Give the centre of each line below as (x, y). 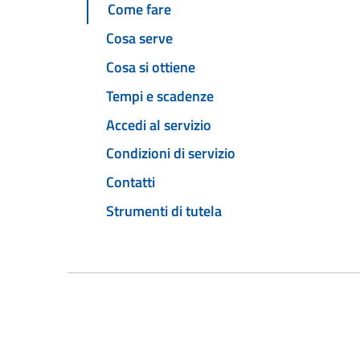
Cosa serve (139, 39)
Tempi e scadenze (160, 96)
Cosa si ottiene (151, 67)
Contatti (131, 182)
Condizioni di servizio (171, 153)
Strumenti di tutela (164, 211)
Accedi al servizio (159, 125)
